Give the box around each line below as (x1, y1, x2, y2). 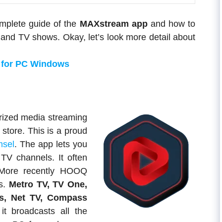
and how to (147, 19, 195, 29)
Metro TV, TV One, (9, 179, 87, 189)
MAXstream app (79, 19, 148, 29)
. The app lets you (14, 139, 87, 149)
